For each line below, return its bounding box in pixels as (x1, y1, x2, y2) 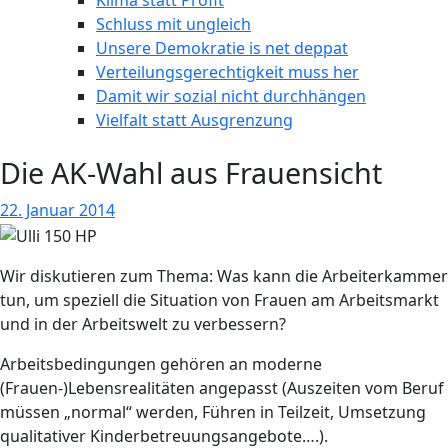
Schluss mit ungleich (96, 13, 251, 35)
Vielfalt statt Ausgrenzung (96, 109, 293, 131)
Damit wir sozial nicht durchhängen (96, 85, 366, 107)
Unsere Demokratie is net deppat (96, 37, 348, 59)
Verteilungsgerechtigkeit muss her (96, 61, 359, 83)
